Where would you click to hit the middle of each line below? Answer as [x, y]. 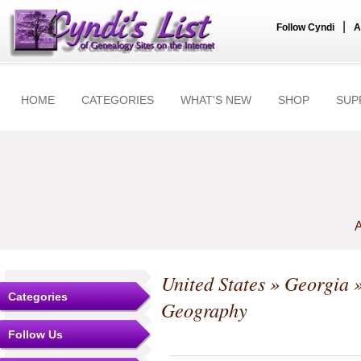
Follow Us [35, 334]
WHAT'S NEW [216, 100]
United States [213, 283]
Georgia [317, 283]
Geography [204, 310]
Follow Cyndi [305, 27]
